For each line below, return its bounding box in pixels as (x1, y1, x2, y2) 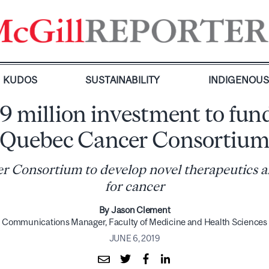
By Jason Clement (98, 205, 171, 215)
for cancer (104, 179, 165, 194)
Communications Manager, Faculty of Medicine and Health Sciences (2, 217, 267, 227)
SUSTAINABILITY (85, 74, 160, 85)
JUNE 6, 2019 (109, 233, 160, 243)
